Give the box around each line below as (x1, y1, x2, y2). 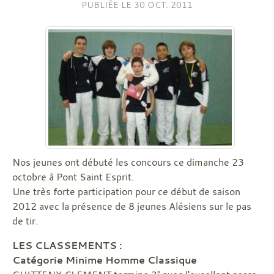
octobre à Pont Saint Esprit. (12, 170, 134, 183)
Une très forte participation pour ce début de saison (12, 185, 240, 198)
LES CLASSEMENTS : (12, 239, 122, 252)
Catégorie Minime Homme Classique (12, 253, 197, 267)
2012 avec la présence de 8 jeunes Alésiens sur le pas (12, 199, 251, 213)
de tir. (12, 214, 38, 228)
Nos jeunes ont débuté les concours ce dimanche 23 (12, 155, 244, 169)
